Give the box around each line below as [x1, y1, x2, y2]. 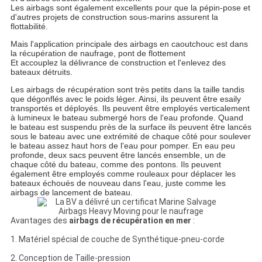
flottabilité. [10, 22, 48, 32]
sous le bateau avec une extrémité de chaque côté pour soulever [10, 132, 251, 142]
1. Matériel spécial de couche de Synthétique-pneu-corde [10, 235, 225, 244]
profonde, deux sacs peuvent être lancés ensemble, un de [10, 150, 226, 160]
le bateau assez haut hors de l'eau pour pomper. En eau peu [10, 141, 235, 151]
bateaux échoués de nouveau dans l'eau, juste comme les [10, 178, 226, 188]
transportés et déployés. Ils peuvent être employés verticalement [10, 104, 250, 113]
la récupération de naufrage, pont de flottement [10, 49, 185, 58]
